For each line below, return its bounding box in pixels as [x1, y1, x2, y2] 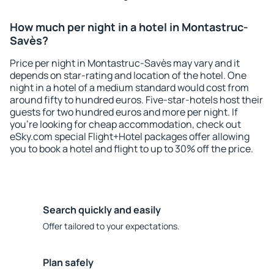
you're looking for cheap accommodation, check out [10, 117, 241, 131]
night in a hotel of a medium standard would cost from [10, 81, 249, 94]
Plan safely [43, 256, 94, 269]
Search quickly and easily [43, 203, 161, 217]
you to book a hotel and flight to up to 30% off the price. [10, 142, 253, 155]
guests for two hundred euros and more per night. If [10, 105, 238, 119]
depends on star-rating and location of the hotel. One [10, 68, 246, 82]
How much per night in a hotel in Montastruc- [10, 20, 248, 34]
